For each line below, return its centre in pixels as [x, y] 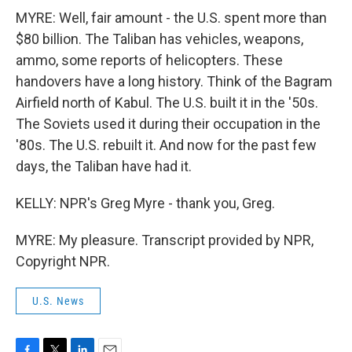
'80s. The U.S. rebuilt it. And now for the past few [166, 145]
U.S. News [58, 301]
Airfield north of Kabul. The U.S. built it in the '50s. [167, 103]
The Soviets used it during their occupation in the [168, 124]
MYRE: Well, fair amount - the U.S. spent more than [171, 18]
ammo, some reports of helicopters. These [149, 60]
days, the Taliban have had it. [104, 166]
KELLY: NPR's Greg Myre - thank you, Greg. [145, 203]
